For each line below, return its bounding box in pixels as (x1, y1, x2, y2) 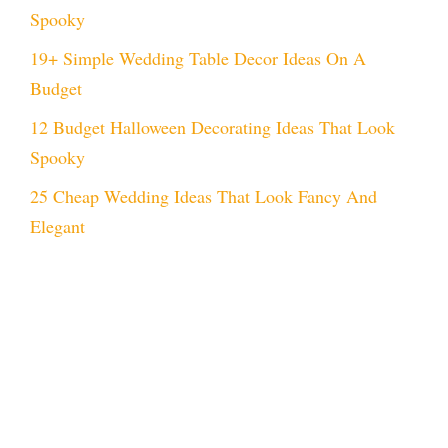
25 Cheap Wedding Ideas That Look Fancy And (30, 184, 377, 209)
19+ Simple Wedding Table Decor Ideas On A (30, 46, 366, 71)
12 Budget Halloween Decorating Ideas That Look (30, 115, 395, 140)
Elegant (30, 214, 85, 239)
